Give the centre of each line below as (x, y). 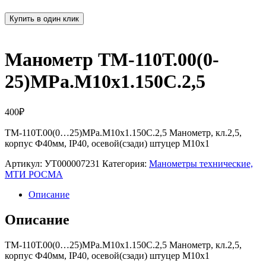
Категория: (126, 164)
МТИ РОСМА (34, 175)
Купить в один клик (44, 19)
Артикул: (25, 164)
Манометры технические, (201, 164)
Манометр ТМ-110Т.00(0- (112, 59)
